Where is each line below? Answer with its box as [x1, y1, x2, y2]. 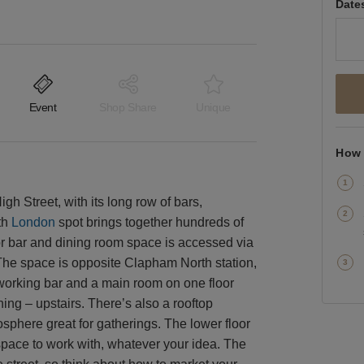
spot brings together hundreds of [55, 214, 244, 229]
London [11, 214, 55, 229]
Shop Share [99, 101, 157, 115]
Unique [196, 101, 231, 115]
